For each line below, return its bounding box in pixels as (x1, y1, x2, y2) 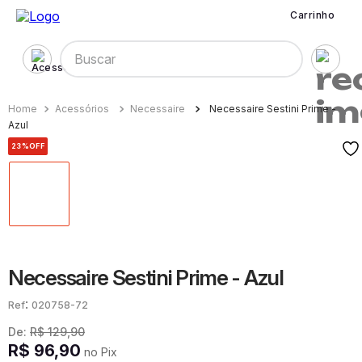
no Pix (81, 345, 117, 359)
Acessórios (55, 103, 109, 115)
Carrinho (290, 8, 335, 21)
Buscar (50, 39, 92, 55)
